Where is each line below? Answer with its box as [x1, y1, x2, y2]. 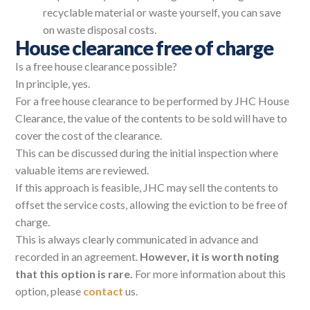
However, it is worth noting [140, 250, 280, 264]
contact [83, 284, 124, 298]
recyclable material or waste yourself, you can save [43, 6, 282, 19]
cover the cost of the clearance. [15, 129, 163, 143]
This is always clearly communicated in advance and [15, 232, 259, 246]
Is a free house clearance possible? [15, 60, 178, 73]
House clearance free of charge [15, 36, 274, 60]
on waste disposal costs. [43, 23, 157, 37]
